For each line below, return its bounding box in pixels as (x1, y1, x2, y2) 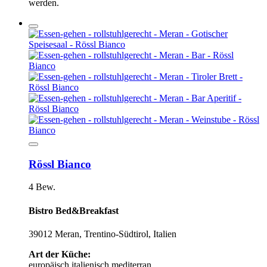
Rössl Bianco (29, 157, 91, 170)
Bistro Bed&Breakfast (29, 205, 119, 216)
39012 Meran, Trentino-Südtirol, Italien (29, 228, 176, 239)
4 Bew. (29, 182, 55, 193)
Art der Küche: (29, 249, 91, 259)
